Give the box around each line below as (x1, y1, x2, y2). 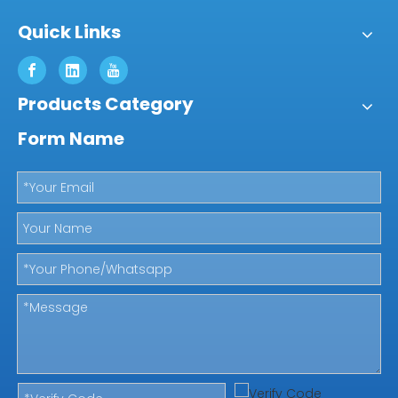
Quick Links (18, 20, 121, 45)
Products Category (18, 92, 194, 117)
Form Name (18, 126, 124, 152)
